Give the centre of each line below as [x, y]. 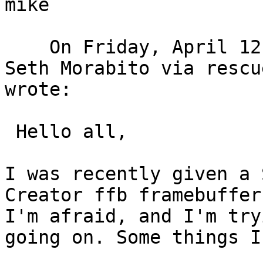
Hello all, [10, 132]
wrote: [49, 90]
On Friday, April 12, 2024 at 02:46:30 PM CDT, [27, 47]
